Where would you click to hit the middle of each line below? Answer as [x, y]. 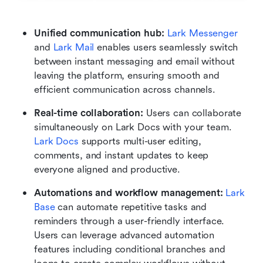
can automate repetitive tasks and [131, 207]
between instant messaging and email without [134, 62]
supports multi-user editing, [140, 141]
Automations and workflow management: [130, 193]
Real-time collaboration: [90, 113]
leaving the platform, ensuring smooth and [127, 76]
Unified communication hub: [99, 33]
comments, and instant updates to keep [122, 156]
